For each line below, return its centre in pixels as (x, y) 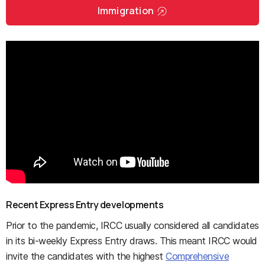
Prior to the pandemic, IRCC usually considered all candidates (132, 225)
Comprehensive (198, 256)
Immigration (126, 11)
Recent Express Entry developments (85, 204)
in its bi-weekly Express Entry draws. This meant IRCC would (132, 240)
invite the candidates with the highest (86, 256)
